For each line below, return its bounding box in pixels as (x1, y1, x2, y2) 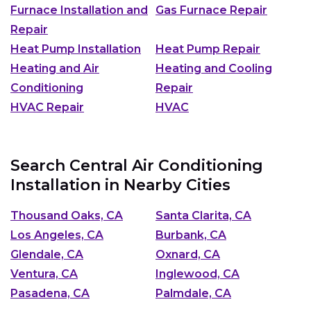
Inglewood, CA (155, 267, 239, 281)
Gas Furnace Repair (155, 3, 267, 17)
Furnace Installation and (10, 3, 148, 17)
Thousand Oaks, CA (10, 209, 123, 223)
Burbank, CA (155, 228, 226, 242)
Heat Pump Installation (10, 42, 141, 56)
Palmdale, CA (155, 287, 231, 301)
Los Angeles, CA (10, 228, 103, 242)
